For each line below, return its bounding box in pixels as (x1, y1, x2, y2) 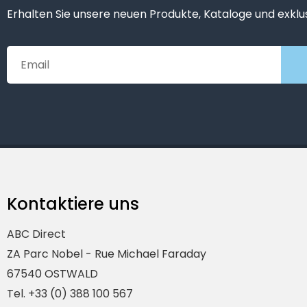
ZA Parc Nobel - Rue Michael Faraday (7, 245, 206, 262)
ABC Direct (7, 225, 66, 242)
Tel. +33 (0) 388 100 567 (7, 285, 133, 302)
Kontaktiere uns (7, 192, 139, 215)
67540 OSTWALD (7, 265, 98, 282)
